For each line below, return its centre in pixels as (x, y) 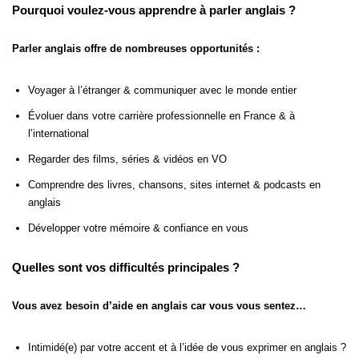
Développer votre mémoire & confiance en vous (138, 228)
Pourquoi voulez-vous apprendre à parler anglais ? (154, 10)
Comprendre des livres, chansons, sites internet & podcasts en (174, 185)
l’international (58, 134)
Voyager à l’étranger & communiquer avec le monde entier (162, 91)
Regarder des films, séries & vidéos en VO (127, 159)
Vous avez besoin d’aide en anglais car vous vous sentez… (159, 306)
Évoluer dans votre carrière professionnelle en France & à (161, 116)
